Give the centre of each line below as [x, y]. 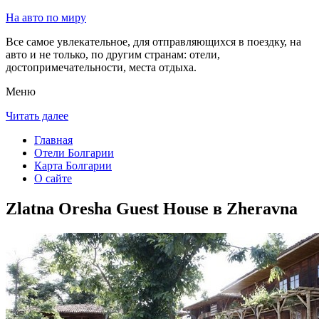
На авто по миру [46, 17]
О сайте [53, 178]
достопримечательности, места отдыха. [101, 67]
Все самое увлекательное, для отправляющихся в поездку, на [153, 42]
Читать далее [37, 116]
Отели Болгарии [74, 153]
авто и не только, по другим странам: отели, [113, 54]
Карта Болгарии [73, 166]
